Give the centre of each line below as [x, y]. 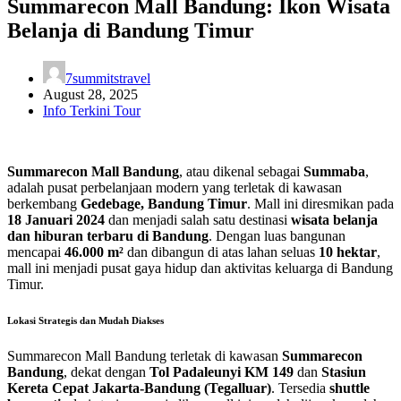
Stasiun [344, 371]
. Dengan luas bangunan [277, 235]
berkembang [44, 203]
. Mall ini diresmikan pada [320, 203]
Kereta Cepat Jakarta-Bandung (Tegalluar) [139, 388]
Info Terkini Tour [92, 110]
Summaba [334, 171]
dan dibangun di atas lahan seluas [221, 252]
